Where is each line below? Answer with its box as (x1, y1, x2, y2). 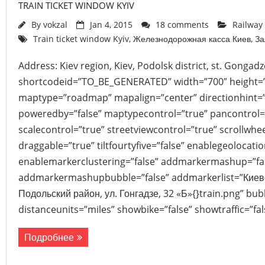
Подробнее (24, 231, 74, 244)
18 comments (156, 19, 209, 30)
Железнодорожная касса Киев (133, 33, 251, 44)
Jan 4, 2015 (90, 19, 132, 30)
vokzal (43, 19, 67, 30)
